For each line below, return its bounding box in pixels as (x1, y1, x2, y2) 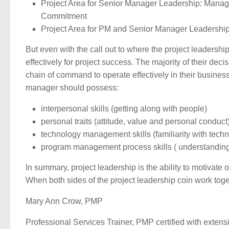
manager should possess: (26, 83, 119, 93)
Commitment (41, 12, 87, 21)
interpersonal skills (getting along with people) (41, 104, 207, 113)
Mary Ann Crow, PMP (26, 196, 103, 205)
